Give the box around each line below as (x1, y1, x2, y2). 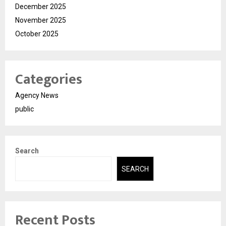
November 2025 (15, 16, 66, 25)
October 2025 (15, 30, 59, 38)
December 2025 (15, 3, 66, 11)
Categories (15, 68, 82, 92)
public (15, 105, 34, 114)
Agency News (15, 91, 59, 100)
